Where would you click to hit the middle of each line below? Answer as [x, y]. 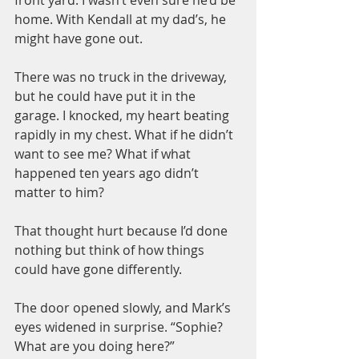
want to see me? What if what [104, 154]
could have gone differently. [98, 269]
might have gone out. [79, 38]
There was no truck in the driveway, [122, 77]
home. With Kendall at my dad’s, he [122, 19]
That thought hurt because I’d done [123, 231]
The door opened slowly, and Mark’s [124, 308]
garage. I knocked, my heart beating [123, 115]
